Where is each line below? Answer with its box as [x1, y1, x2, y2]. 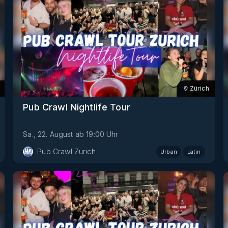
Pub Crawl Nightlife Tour [23, 101, 130, 112]
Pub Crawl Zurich [37, 147, 96, 156]
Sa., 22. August [23, 129, 73, 138]
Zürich [189, 84, 209, 93]
